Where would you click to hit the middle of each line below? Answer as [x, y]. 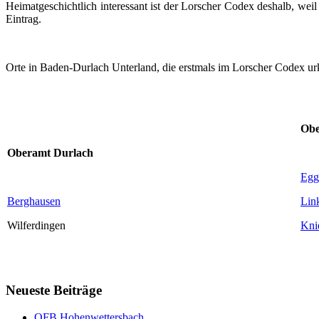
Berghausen [34, 202]
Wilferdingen [36, 226]
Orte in [23, 68]
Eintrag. [23, 19]
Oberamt [30, 153]
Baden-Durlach [74, 68]
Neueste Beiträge [54, 290]
